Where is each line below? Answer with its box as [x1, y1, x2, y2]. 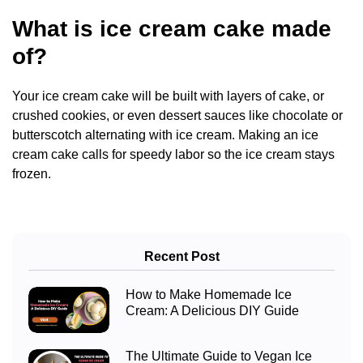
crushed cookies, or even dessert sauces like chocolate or [12, 109, 343, 123]
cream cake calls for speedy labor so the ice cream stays [12, 147, 335, 162]
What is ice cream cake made [12, 16, 331, 42]
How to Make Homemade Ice [126, 288, 292, 302]
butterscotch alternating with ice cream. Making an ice [12, 128, 318, 143]
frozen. [12, 167, 51, 181]
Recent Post [143, 250, 220, 264]
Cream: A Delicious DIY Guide [126, 304, 299, 318]
